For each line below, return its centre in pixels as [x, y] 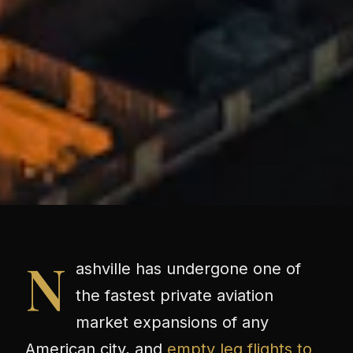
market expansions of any [172, 322]
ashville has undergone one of [188, 268]
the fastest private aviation [175, 295]
